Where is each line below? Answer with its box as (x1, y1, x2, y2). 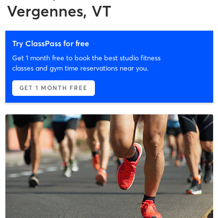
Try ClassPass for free (12, 38, 89, 48)
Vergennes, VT (7, 1, 111, 20)
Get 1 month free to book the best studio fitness (12, 53, 161, 62)
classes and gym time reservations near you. (12, 63, 148, 73)
